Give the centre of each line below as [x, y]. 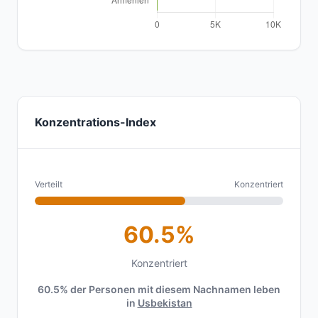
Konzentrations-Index [95, 122]
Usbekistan [165, 303]
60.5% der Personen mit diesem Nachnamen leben [159, 289]
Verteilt [49, 184]
